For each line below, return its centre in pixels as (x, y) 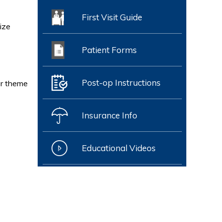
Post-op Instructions (121, 83)
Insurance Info (109, 115)
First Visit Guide (112, 17)
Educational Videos (118, 148)
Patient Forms (109, 50)
